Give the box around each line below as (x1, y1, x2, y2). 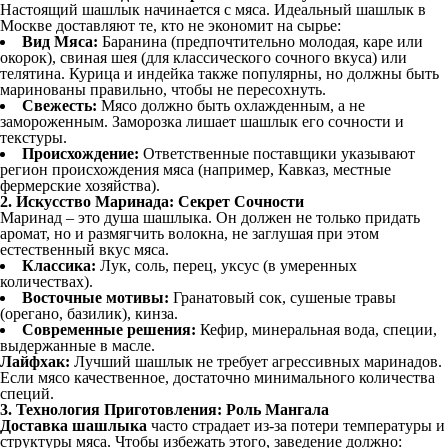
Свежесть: (22, 97, 97, 114)
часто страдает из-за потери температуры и (147, 417, 445, 434)
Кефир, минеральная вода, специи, (196, 321, 437, 338)
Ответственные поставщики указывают (139, 145, 415, 162)
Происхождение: (22, 145, 139, 162)
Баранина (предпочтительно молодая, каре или (98, 33, 423, 50)
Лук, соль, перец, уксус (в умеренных (96, 257, 357, 274)
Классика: (22, 257, 96, 274)
